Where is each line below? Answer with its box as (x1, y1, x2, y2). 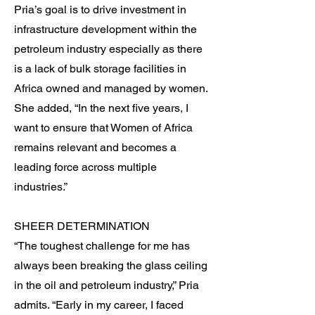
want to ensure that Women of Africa (14, 121, 193, 134)
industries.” (14, 180, 67, 193)
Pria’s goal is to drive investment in (14, 3, 186, 16)
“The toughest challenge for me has (14, 239, 190, 252)
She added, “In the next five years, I (14, 101, 188, 115)
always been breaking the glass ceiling (14, 259, 207, 272)
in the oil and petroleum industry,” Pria (14, 278, 199, 292)
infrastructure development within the (14, 22, 197, 36)
